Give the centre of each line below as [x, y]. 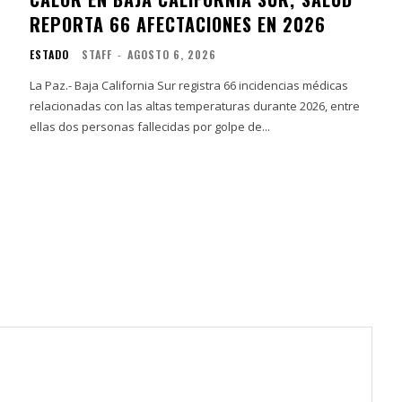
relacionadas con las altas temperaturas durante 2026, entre [195, 105]
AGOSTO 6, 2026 [172, 54]
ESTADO [50, 54]
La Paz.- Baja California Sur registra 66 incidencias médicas [189, 85]
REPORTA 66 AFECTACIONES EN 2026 [178, 24]
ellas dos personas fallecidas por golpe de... [150, 126]
